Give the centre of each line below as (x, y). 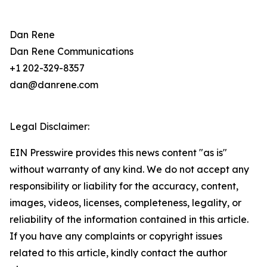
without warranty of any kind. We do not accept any (129, 169)
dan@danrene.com (54, 85)
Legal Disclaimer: (49, 126)
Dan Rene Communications (72, 51)
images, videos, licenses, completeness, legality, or (125, 203)
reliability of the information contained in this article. (129, 219)
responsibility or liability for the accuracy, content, (124, 186)
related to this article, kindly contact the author (118, 253)
